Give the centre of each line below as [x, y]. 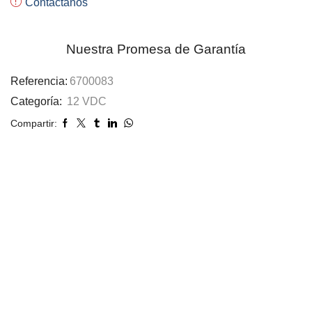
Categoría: [38, 101]
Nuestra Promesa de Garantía [156, 49]
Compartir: [34, 123]
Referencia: [39, 81]
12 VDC [87, 101]
